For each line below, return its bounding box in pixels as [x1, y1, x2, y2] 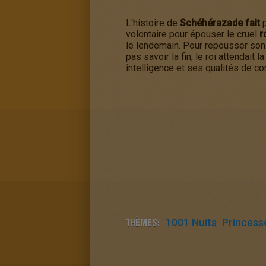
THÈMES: [126, 216, 160, 229]
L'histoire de [126, 17, 180, 28]
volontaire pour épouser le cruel [126, 28, 259, 40]
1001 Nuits [166, 216, 217, 229]
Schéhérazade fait [180, 17, 260, 28]
